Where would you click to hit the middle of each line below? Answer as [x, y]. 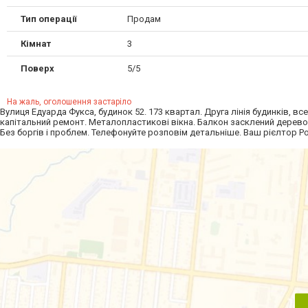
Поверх [37, 69]
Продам [144, 19]
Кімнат [36, 44]
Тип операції [49, 19]
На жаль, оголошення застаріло [69, 102]
